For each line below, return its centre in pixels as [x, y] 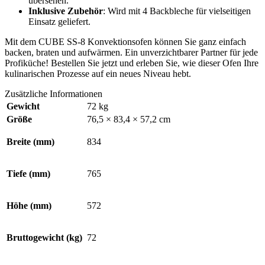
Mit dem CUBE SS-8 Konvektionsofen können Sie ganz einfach [125, 41]
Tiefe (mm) [28, 173]
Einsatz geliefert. [59, 21]
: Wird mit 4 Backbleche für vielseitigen [177, 11]
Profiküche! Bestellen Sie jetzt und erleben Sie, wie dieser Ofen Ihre [132, 63]
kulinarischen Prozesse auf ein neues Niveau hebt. [98, 73]
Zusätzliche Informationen [54, 93]
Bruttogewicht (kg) [44, 237]
